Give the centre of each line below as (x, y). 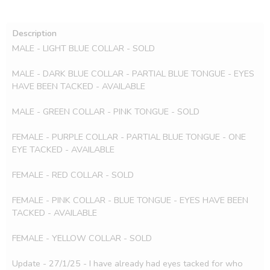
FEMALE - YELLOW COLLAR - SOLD (82, 238)
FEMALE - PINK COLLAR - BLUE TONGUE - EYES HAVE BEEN (130, 200)
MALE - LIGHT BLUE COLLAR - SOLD (83, 48)
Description (34, 33)
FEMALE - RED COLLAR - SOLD (73, 175)
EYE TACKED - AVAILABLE (63, 149)
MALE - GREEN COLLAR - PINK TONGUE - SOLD (106, 111)
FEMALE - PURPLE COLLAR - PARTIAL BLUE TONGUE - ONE (129, 137)
